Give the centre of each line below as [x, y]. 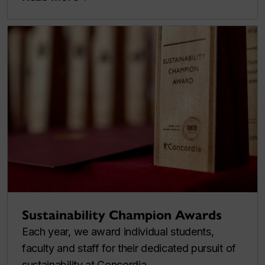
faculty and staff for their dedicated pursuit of [129, 248]
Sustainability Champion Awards [122, 215]
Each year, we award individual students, [118, 232]
